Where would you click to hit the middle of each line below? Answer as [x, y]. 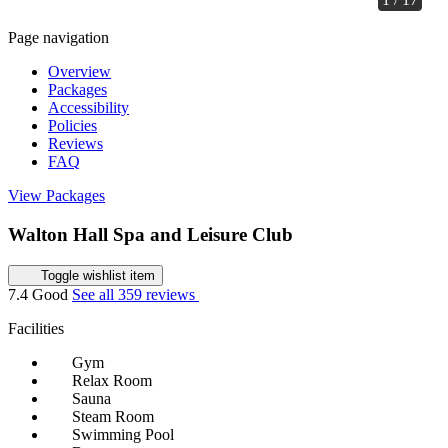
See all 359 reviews [135, 294]
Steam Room [113, 416]
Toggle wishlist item [97, 275]
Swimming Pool [123, 434]
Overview [79, 72]
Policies [72, 126]
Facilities [36, 328]
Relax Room [112, 380]
